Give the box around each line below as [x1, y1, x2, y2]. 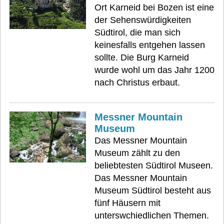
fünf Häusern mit [94, 198, 160, 208]
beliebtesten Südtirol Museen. [94, 160, 213, 170]
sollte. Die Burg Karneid [94, 52, 189, 62]
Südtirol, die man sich [94, 27, 180, 37]
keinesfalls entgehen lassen [94, 40, 205, 50]
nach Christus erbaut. [94, 77, 180, 87]
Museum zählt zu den [94, 148, 180, 158]
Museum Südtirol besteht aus [94, 185, 211, 195]
